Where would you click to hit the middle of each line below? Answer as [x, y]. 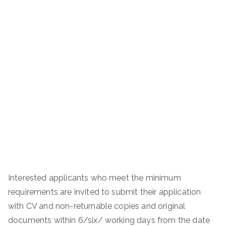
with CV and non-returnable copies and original [97, 206]
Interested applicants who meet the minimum [95, 178]
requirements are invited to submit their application [105, 192]
